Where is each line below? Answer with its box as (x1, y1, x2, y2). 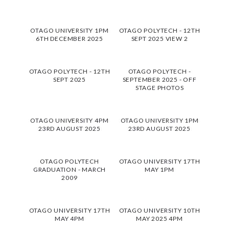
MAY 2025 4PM (136, 214, 183, 222)
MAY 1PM (145, 165, 174, 173)
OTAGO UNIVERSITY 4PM (30, 116, 109, 124)
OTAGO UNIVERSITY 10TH (119, 206, 200, 214)
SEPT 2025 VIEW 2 (131, 34, 188, 42)
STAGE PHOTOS (135, 83, 184, 91)
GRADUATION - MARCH (33, 165, 106, 173)
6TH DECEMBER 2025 (36, 34, 103, 42)
